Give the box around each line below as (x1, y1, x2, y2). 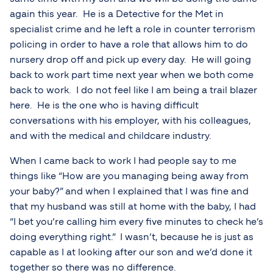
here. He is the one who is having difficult (10, 101, 199, 111)
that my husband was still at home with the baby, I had (10, 202, 256, 212)
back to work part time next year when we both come (10, 70, 253, 80)
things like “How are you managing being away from (10, 171, 249, 182)
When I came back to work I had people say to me (10, 156, 236, 166)
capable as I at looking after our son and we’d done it (10, 247, 252, 258)
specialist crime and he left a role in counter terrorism (10, 24, 255, 35)
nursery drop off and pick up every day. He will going (10, 55, 251, 65)
